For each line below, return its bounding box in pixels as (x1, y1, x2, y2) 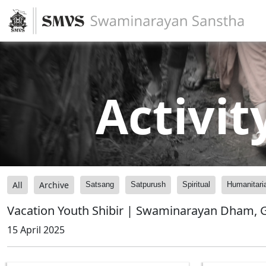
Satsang (85, 180, 114, 189)
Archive (39, 179, 69, 191)
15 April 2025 (7, 223, 65, 236)
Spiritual (182, 180, 210, 189)
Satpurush (131, 180, 166, 189)
